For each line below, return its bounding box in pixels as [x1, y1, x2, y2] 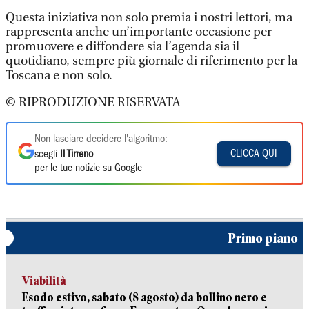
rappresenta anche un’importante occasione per [6, 25, 272, 39]
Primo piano [228, 230, 298, 246]
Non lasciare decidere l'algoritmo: [34, 134, 168, 144]
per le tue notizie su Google [34, 163, 142, 173]
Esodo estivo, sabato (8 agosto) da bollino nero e [22, 291, 267, 304]
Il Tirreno [60, 150, 93, 159]
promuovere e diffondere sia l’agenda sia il [6, 39, 239, 54]
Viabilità [22, 275, 66, 288]
